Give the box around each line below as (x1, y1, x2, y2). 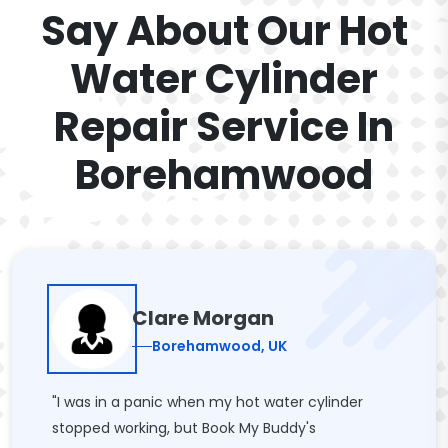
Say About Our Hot (40, 3, 408, 59)
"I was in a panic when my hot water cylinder (52, 392, 363, 412)
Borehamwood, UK (152, 335, 287, 356)
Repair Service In (54, 99, 394, 155)
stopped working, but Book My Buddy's (52, 418, 316, 438)
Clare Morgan (132, 303, 274, 332)
